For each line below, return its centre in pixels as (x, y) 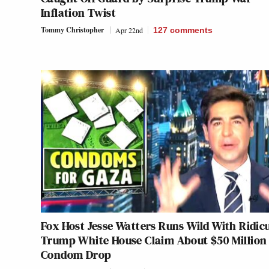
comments (191, 30)
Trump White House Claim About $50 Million (154, 240)
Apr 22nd (129, 30)
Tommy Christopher (72, 30)
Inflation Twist (78, 13)
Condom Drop (76, 255)
